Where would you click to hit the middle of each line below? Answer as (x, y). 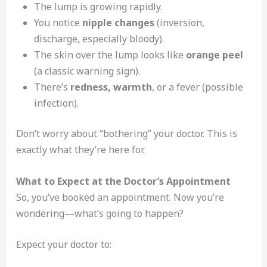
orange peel (214, 55)
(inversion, (179, 23)
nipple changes (118, 23)
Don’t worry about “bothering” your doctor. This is (126, 134)
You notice (58, 23)
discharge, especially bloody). (99, 39)
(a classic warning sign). (87, 71)
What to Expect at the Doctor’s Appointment (123, 181)
